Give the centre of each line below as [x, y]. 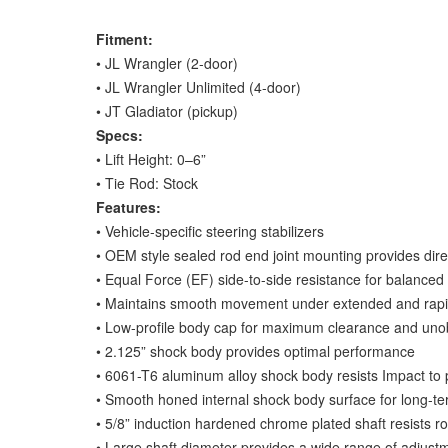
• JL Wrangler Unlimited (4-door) [198, 87]
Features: [128, 207]
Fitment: [124, 39]
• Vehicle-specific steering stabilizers [210, 231]
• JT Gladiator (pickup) [167, 111]
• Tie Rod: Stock [147, 183]
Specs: [119, 135]
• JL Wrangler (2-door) [167, 63]
